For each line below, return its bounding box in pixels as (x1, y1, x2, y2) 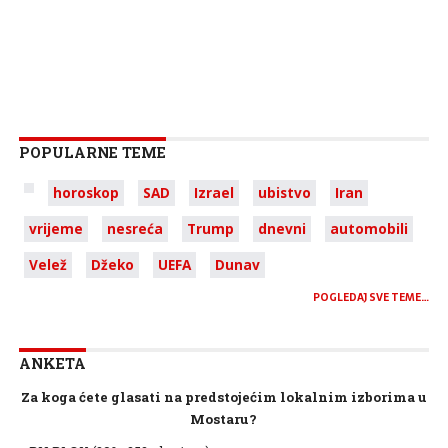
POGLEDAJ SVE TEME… (313, 289, 430, 306)
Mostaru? (190, 410, 258, 428)
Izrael (193, 183, 234, 202)
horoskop (52, 183, 119, 202)
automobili (329, 219, 408, 238)
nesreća (106, 219, 163, 238)
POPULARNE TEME (18, 143, 166, 162)
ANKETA (18, 354, 86, 373)
